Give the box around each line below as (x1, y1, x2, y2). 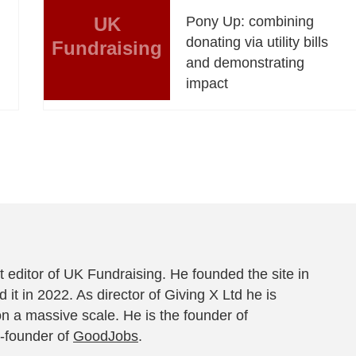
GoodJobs (73, 327, 138, 344)
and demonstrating (186, 54, 305, 71)
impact (186, 75, 229, 91)
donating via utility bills (186, 33, 329, 50)
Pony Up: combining (186, 13, 315, 29)
